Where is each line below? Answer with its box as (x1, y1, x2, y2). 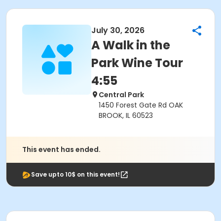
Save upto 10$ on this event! (31, 170, 120, 179)
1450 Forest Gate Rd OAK (99, 100, 183, 110)
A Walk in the (91, 37, 170, 53)
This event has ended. (22, 145, 101, 154)
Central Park (99, 90, 144, 100)
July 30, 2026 (91, 25, 145, 36)
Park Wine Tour (91, 55, 183, 71)
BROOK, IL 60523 (99, 110, 153, 120)
